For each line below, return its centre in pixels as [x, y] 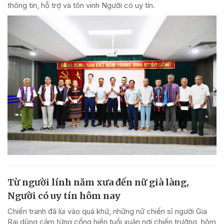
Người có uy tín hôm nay [64, 196]
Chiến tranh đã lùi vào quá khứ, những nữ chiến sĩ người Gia [107, 211]
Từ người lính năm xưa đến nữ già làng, [98, 182]
